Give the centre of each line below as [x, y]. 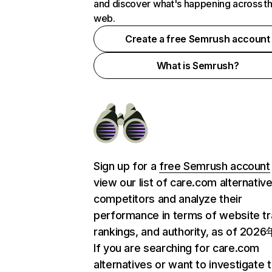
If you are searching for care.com [177, 248]
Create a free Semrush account [198, 39]
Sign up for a [126, 166]
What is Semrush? [198, 66]
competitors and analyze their [168, 199]
